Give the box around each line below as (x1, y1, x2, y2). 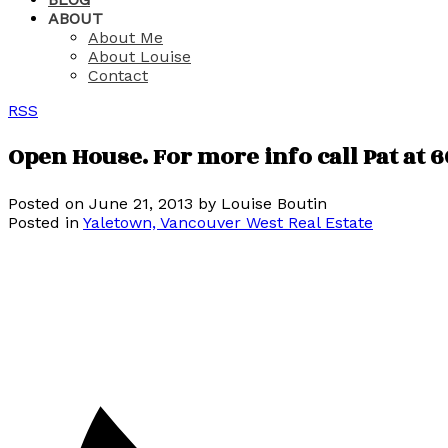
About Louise (88, 47, 191, 66)
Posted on (8, 193, 89, 213)
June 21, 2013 (89, 193, 193, 213)
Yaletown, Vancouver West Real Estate (83, 212, 373, 232)
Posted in (8, 212, 79, 232)
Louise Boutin (221, 193, 327, 213)
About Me (88, 28, 163, 47)
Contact (88, 66, 148, 85)
